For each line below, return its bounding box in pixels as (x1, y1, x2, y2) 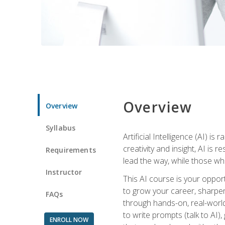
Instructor (46, 167, 82, 177)
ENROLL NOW (49, 215, 88, 224)
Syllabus (46, 123, 76, 133)
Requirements (46, 145, 96, 155)
